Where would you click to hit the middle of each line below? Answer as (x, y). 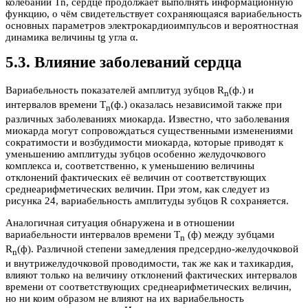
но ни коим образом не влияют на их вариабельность (125, 298)
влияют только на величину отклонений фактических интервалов (151, 275)
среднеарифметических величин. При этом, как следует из (137, 189)
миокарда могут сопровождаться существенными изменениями (149, 130)
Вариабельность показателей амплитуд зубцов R (115, 90)
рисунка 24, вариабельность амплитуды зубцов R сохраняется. (147, 200)
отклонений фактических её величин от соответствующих (136, 177)
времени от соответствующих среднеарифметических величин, (148, 286)
